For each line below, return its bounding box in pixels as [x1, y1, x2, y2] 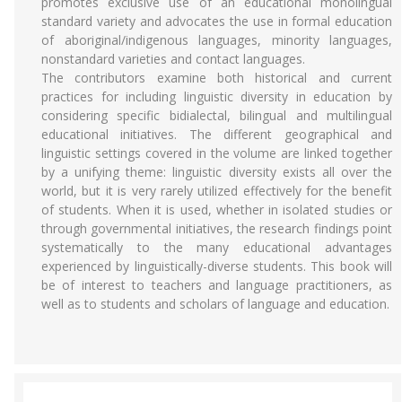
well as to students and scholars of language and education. [41, 295, 389, 312]
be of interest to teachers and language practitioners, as [41, 276, 392, 293]
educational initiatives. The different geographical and [41, 126, 392, 143]
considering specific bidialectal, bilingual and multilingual [41, 107, 392, 124]
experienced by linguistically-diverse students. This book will [41, 258, 392, 275]
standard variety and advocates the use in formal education [41, 13, 392, 30]
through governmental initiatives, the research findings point [41, 220, 392, 237]
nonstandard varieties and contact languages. [41, 50, 305, 67]
